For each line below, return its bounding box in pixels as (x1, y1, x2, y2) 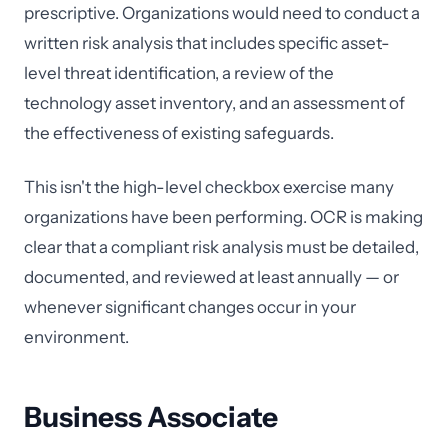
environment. (24, 327, 129, 347)
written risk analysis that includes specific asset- (24, 33, 390, 53)
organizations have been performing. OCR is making (24, 207, 423, 227)
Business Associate (24, 400, 278, 434)
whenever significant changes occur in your (24, 297, 356, 317)
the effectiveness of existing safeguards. (24, 123, 334, 143)
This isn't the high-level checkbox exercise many (24, 177, 394, 197)
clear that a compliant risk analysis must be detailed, (24, 237, 419, 257)
